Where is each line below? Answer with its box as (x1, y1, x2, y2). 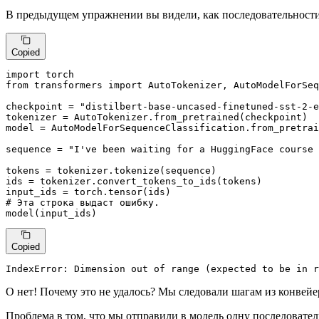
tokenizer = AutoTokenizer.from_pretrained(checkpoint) (6, 111, 308, 122)
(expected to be (199, 263, 296, 274)
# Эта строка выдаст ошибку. (6, 197, 159, 208)
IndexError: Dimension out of (6, 263, 171, 274)
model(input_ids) (6, 207, 97, 219)
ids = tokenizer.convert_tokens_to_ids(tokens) (6, 175, 262, 187)
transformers (28, 79, 108, 90)
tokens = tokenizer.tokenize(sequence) (6, 164, 216, 176)
